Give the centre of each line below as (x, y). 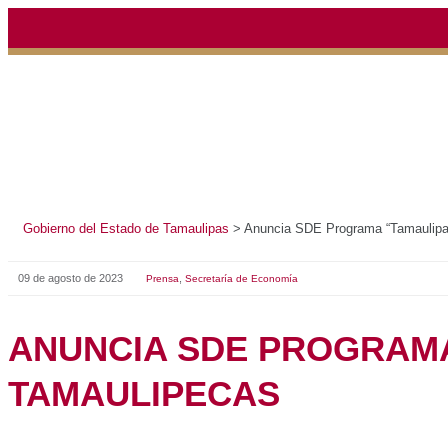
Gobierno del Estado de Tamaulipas (218, 138)
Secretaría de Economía (332, 188)
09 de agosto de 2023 (177, 187)
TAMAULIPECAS (251, 348)
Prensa (269, 188)
